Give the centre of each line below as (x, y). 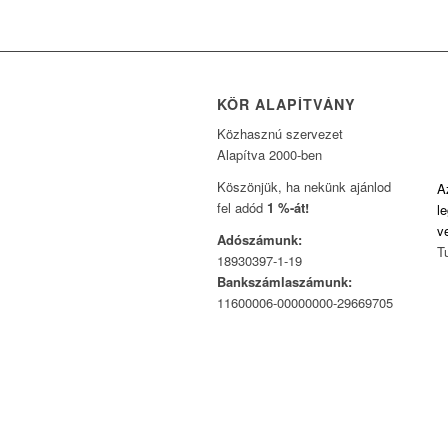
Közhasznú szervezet (280, 134)
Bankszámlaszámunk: (284, 282)
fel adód (242, 208)
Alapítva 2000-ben (269, 155)
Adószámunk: (259, 240)
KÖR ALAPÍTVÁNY (286, 104)
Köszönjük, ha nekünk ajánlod (304, 187)
